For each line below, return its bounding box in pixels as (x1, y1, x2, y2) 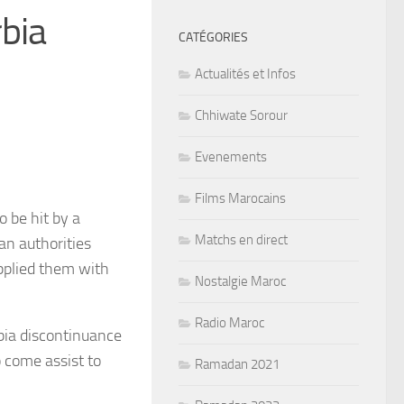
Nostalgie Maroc (195, 272, 286, 289)
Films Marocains (195, 189, 286, 207)
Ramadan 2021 (195, 355, 280, 372)
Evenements (195, 148, 267, 165)
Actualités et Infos (195, 65, 296, 82)
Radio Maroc (195, 314, 264, 331)
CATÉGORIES (179, 29, 248, 45)
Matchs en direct (195, 231, 288, 248)
